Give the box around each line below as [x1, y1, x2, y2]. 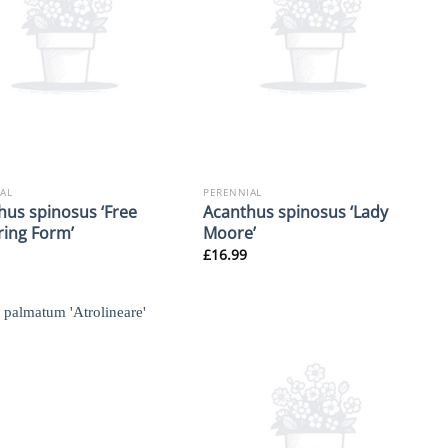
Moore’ [203, 221, 257, 245]
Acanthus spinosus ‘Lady [203, 200, 389, 224]
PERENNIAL [203, 185, 262, 200]
